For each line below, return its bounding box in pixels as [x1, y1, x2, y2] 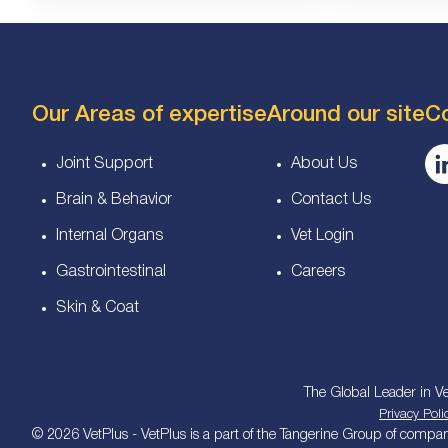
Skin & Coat [56, 300, 139, 315]
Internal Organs [56, 228, 163, 243]
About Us [291, 156, 357, 171]
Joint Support [56, 156, 153, 171]
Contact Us [291, 192, 371, 207]
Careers [291, 264, 345, 279]
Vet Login [291, 228, 354, 243]
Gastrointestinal [56, 264, 166, 279]
